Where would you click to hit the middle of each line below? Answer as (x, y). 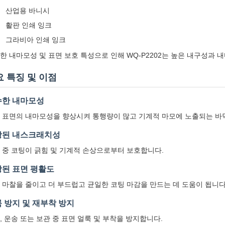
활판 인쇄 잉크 (29, 25)
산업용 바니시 (28, 11)
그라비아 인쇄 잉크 (36, 40)
